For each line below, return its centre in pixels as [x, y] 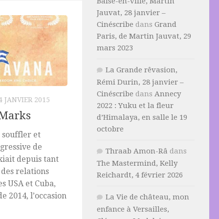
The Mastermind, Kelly [137, 163]
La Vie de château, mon [147, 197]
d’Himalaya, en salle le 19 [142, 117]
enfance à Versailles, [133, 209]
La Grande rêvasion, [142, 70]
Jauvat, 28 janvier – [131, 13]
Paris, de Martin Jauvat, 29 [144, 36]
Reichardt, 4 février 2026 [140, 175]
